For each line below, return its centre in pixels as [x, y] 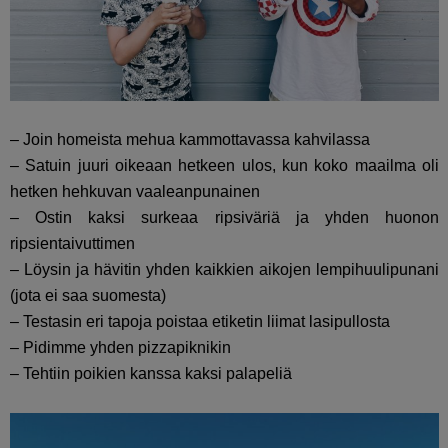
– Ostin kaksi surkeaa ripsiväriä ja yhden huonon [225, 218]
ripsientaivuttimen [72, 244]
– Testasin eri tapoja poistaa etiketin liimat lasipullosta [200, 322]
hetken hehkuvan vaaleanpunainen [135, 192]
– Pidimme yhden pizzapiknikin [120, 348]
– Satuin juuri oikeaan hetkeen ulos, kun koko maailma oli [225, 166]
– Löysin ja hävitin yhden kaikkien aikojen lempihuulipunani [225, 270]
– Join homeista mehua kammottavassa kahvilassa [190, 140]
